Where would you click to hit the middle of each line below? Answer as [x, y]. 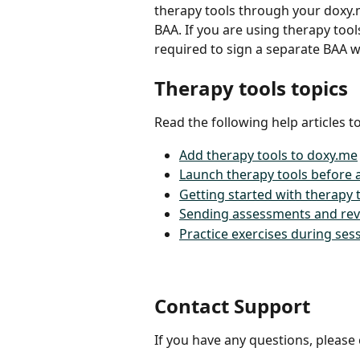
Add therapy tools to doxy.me [268, 155]
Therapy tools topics [251, 88]
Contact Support [232, 305]
